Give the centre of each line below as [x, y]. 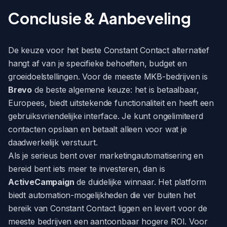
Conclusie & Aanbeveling [100, 18]
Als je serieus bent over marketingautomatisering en [106, 156]
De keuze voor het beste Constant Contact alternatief [109, 50]
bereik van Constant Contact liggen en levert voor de [108, 208]
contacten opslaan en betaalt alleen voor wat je [98, 129]
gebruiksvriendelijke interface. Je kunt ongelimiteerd [106, 116]
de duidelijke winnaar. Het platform [140, 182]
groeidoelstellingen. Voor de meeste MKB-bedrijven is [108, 77]
